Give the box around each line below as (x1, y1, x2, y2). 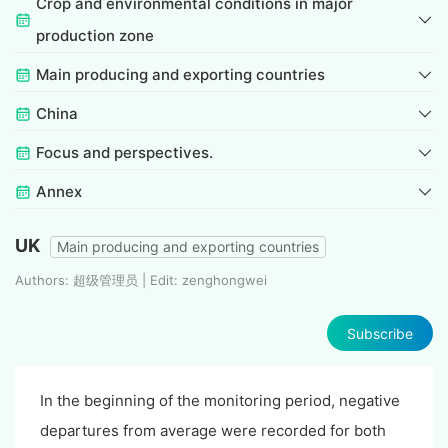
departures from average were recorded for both (40, 421, 386, 441)
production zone (36, 26, 154, 46)
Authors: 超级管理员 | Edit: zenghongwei (15, 272, 267, 289)
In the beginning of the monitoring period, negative (40, 391, 400, 411)
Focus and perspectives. (36, 143, 213, 163)
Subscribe (347, 324, 413, 342)
